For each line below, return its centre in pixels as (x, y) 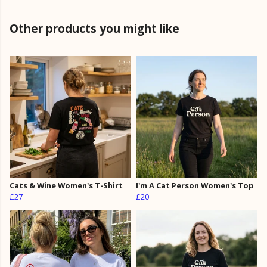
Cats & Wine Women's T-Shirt (66, 186)
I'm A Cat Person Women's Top (195, 186)
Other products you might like (94, 29)
